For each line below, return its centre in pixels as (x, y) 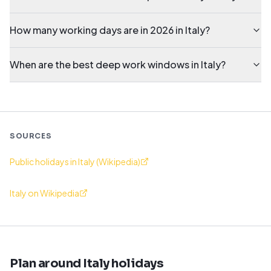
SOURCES (31, 136)
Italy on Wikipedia (44, 193)
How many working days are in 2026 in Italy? (110, 30)
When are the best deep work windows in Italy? (118, 64)
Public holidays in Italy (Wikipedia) (75, 162)
